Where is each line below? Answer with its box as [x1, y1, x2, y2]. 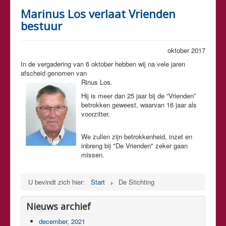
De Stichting [119, 177, 154, 187]
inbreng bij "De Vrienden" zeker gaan [81, 140, 188, 150]
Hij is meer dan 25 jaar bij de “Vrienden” [81, 90, 196, 100]
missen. [81, 149, 104, 159]
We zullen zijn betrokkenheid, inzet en [81, 131, 192, 141]
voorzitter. [81, 108, 110, 119]
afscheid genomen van [21, 68, 87, 78]
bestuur [21, 18, 62, 33]
